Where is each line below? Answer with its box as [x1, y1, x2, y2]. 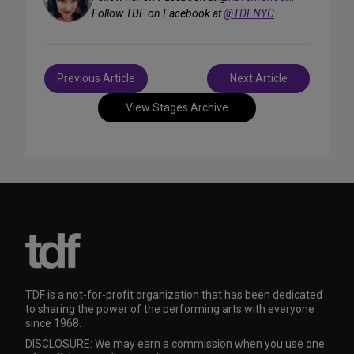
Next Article [229, 72, 288, 85]
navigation [43, 80, 115, 100]
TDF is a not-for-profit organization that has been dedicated [25, 288, 322, 302]
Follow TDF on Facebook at [92, 7, 224, 21]
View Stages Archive [126, 101, 228, 115]
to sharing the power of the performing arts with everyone [25, 303, 314, 316]
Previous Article [57, 72, 135, 85]
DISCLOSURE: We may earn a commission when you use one [25, 337, 325, 351]
